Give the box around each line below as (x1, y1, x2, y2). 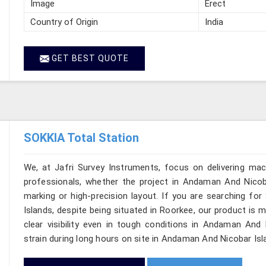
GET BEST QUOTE (49, 53, 129, 63)
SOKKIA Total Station (23, 130, 139, 145)
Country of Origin (30, 16, 98, 27)
